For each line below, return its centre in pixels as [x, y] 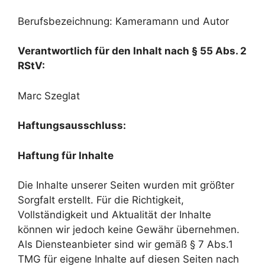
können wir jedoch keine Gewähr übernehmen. [129, 230]
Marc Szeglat [49, 96]
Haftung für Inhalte [66, 155]
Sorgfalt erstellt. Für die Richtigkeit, [101, 200]
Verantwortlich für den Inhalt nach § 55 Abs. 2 [132, 51]
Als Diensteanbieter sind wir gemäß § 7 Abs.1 [125, 244]
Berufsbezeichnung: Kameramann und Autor [123, 21]
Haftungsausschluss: [72, 125]
